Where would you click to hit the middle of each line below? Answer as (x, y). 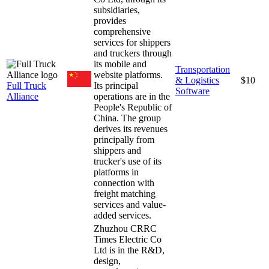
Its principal (116, 85)
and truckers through (133, 53)
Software (192, 91)
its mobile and (120, 64)
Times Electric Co (128, 239)
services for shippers (132, 42)
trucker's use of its (128, 161)
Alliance (23, 96)
